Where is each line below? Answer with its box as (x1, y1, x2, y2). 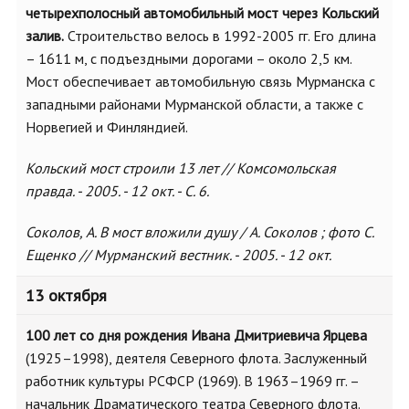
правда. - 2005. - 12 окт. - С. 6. (26, 182, 209, 200)
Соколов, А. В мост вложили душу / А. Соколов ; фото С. (26, 223, 373, 241)
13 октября (26, 285, 107, 306)
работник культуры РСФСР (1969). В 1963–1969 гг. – (26, 372, 359, 390)
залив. (26, 26, 64, 45)
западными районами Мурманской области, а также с (26, 95, 363, 113)
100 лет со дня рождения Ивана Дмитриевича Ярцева (26, 326, 367, 344)
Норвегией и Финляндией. (26, 118, 188, 136)
